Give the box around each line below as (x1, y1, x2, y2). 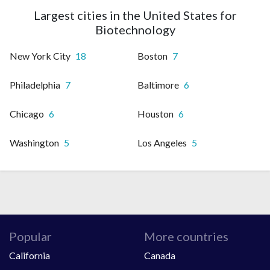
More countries (144, 228, 228, 243)
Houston (137, 107, 174, 119)
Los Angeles (137, 136, 187, 148)
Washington (10, 136, 59, 148)
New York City (10, 49, 71, 61)
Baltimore (137, 78, 179, 90)
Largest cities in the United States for (33, 7, 237, 22)
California (9, 249, 50, 261)
